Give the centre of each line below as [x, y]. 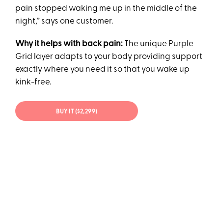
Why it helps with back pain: [70, 44]
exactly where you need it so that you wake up [103, 70]
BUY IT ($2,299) [77, 112]
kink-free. [33, 82]
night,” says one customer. [64, 22]
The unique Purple [159, 44]
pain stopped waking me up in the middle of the [106, 9]
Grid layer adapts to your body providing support [109, 57]
